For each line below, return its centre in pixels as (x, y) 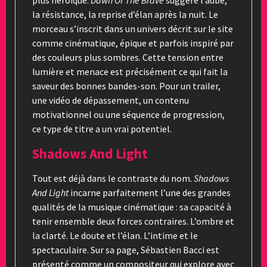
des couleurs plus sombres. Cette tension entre (128, 57)
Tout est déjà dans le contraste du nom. (113, 178)
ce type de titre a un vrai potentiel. (102, 128)
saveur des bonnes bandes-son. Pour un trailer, (126, 86)
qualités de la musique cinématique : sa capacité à (132, 207)
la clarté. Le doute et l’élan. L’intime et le (115, 235)
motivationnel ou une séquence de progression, (128, 114)
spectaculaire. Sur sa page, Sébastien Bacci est (126, 249)
